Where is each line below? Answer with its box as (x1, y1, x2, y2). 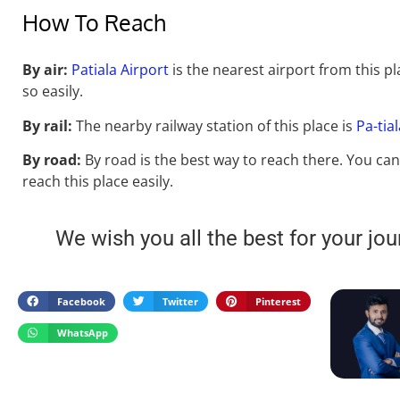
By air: (22, 60, 68, 80)
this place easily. (64, 171, 173, 192)
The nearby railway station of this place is (72, 115, 356, 136)
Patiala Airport (71, 60, 169, 80)
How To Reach (22, 8, 166, 37)
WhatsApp (56, 325, 108, 339)
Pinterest (255, 294, 302, 308)
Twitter (162, 294, 198, 308)
